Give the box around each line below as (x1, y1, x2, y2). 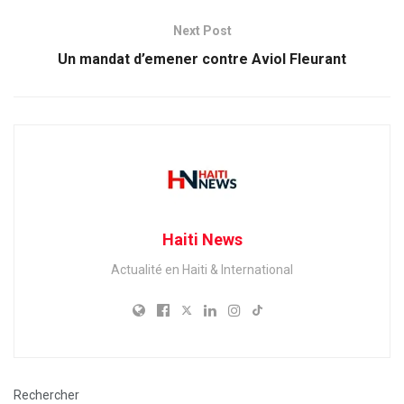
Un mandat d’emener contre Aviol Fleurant (58, 50, 346, 68)
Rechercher (14, 387, 79, 402)
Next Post (172, 23, 232, 38)
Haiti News (161, 229, 243, 249)
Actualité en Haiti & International (111, 262, 293, 277)
